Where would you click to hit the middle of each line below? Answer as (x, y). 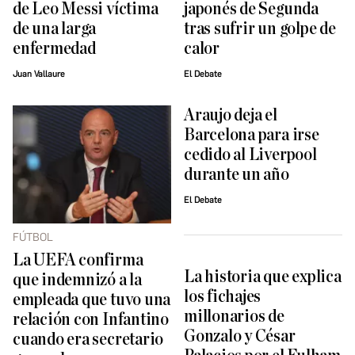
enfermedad (54, 49)
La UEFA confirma (78, 261)
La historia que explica (263, 277)
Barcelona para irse (252, 136)
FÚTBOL (33, 238)
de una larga (55, 29)
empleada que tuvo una (92, 300)
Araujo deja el (231, 116)
